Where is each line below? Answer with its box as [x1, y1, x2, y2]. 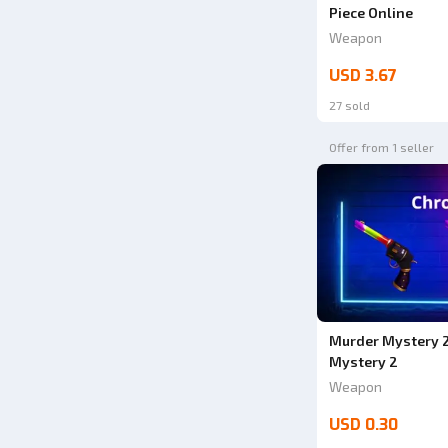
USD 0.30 [328, 413, 398, 435]
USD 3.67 [328, 65, 397, 87]
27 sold [328, 98, 370, 113]
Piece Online [328, 4, 413, 22]
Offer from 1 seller [328, 140, 434, 155]
